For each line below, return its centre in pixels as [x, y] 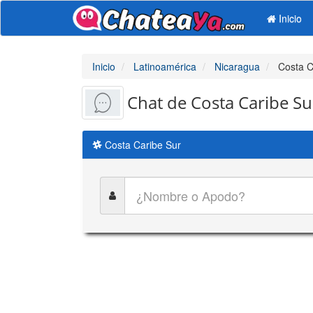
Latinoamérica [165, 66]
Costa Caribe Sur [141, 144]
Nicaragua [237, 66]
